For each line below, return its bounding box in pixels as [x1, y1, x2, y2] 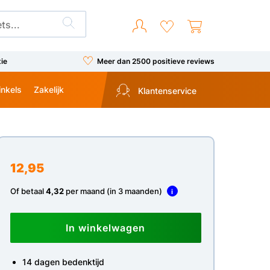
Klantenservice [135, 86, 196, 96]
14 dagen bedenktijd [22, 257, 104, 267]
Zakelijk [34, 84, 64, 95]
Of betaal [10, 186, 46, 196]
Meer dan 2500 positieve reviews [96, 56, 215, 66]
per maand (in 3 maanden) [63, 186, 164, 196]
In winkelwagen [66, 222, 146, 234]
